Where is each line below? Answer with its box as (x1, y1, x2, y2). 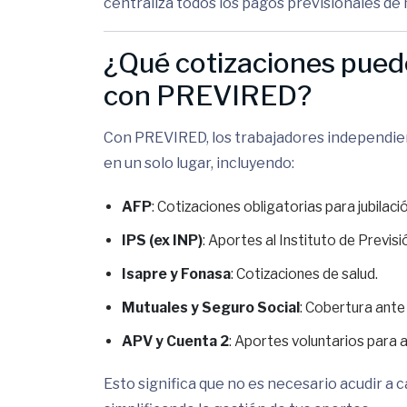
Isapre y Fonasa (122, 265, 231, 283)
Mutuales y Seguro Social (122, 299, 300, 316)
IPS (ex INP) (122, 232, 203, 249)
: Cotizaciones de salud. (231, 265, 378, 283)
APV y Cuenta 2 (122, 333, 229, 350)
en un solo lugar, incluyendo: (104, 154, 294, 172)
